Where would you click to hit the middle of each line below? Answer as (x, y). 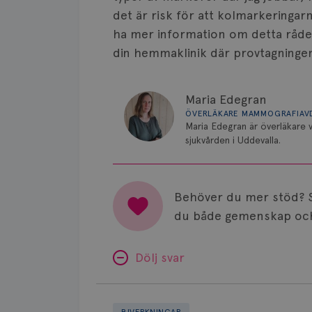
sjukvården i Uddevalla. (233, 140)
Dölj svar (160, 257)
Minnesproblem (141, 293)
